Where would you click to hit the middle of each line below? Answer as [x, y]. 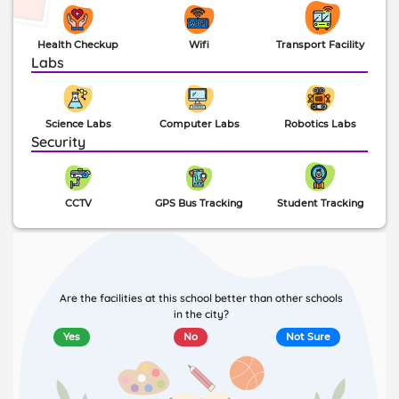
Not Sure [309, 336]
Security [58, 141]
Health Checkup [78, 45]
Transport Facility [321, 45]
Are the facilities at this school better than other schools [201, 297]
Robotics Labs [321, 123]
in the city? [201, 313]
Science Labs [78, 123]
